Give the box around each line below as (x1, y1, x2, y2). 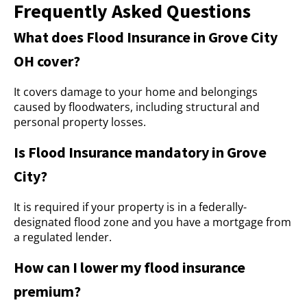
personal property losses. (14, 114, 146, 130)
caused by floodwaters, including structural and (14, 99, 260, 114)
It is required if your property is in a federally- (14, 199, 247, 214)
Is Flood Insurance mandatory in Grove (14, 143, 267, 162)
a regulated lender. (14, 230, 112, 245)
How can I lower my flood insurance (14, 258, 245, 277)
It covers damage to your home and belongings (14, 84, 258, 99)
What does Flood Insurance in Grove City (14, 27, 278, 47)
